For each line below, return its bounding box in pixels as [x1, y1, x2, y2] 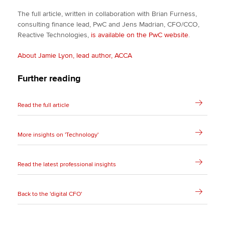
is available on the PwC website [91, 31, 188, 40]
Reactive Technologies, [18, 31, 91, 40]
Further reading [18, 73, 81, 84]
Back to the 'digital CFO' [18, 190, 82, 198]
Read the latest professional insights [18, 161, 116, 169]
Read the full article [18, 101, 69, 109]
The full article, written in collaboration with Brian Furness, [18, 10, 197, 19]
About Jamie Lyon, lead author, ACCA [18, 51, 132, 60]
